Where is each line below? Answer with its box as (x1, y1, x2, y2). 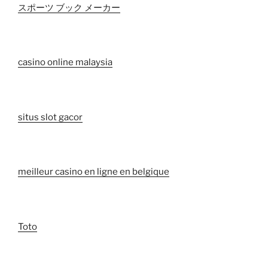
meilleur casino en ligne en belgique (18, 166, 169, 178)
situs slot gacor (18, 111, 83, 123)
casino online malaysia (18, 57, 112, 68)
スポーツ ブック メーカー (18, 2, 120, 13)
